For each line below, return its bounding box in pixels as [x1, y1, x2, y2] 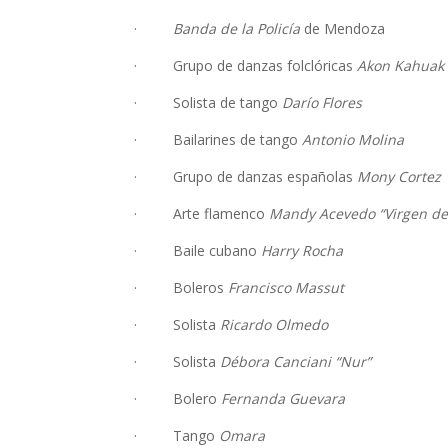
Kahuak [394, 56, 445, 76]
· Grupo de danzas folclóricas [134, 56, 358, 76]
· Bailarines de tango [134, 130, 303, 150]
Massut [295, 278, 345, 298]
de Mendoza [300, 19, 386, 39]
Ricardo [220, 315, 272, 335]
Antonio [302, 130, 355, 150]
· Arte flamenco [134, 204, 270, 224]
